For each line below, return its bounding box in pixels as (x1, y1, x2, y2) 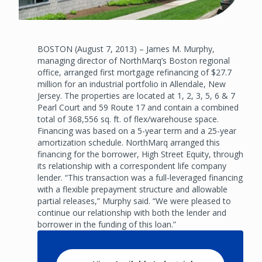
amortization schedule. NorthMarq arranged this (37, 136, 220, 148)
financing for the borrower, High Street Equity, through (37, 148, 243, 160)
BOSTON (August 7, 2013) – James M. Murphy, (37, 43, 215, 54)
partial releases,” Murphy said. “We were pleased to (37, 195, 231, 206)
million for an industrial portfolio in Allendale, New (37, 78, 226, 89)
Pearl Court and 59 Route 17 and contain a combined (37, 101, 239, 113)
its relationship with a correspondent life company (37, 160, 226, 171)
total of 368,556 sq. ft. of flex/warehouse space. (37, 113, 219, 125)
